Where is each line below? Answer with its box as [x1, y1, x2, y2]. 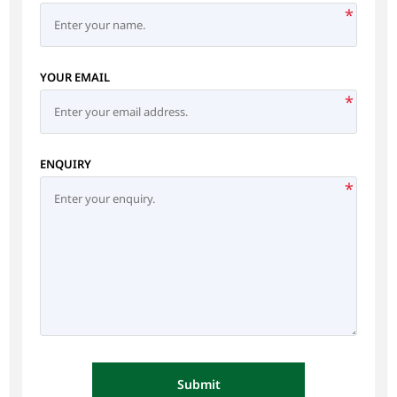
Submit [176, 376, 221, 393]
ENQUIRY [39, 155, 91, 172]
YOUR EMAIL [39, 68, 110, 85]
